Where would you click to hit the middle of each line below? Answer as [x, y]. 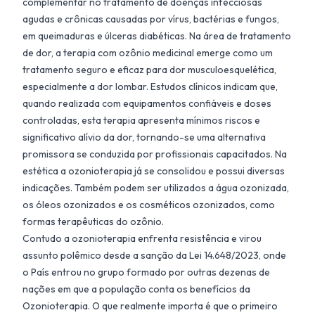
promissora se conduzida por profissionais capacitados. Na [155, 154]
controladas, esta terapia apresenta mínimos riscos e [141, 120]
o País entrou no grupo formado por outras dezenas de [146, 272]
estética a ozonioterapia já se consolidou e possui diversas [154, 171]
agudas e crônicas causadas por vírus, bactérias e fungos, [151, 19]
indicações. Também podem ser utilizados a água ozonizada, [156, 187]
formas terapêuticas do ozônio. [93, 221]
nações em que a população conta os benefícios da [136, 289]
